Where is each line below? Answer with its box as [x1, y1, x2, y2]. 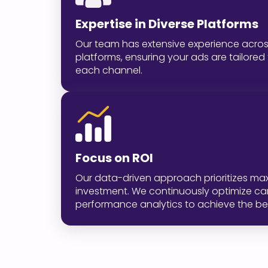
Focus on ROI [75, 149, 153, 166]
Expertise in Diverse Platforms [75, 15, 258, 32]
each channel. [75, 63, 142, 77]
